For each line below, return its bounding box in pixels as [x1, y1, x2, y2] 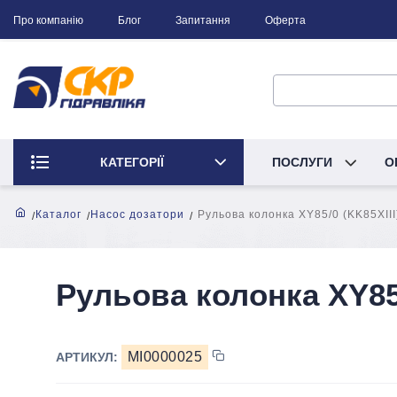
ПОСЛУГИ [272, 155, 336, 169]
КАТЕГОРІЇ [99, 155, 164, 169]
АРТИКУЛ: [56, 349, 121, 364]
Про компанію [13, 14, 83, 27]
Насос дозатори [90, 208, 184, 221]
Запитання [175, 14, 230, 27]
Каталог [35, 208, 82, 221]
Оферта [265, 14, 306, 27]
